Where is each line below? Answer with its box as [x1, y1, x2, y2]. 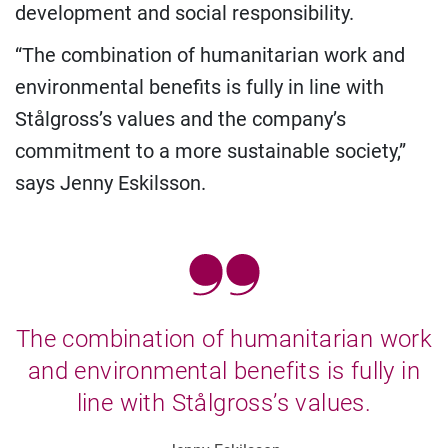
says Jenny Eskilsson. [15, 171, 206, 196]
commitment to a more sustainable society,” [15, 139, 406, 164]
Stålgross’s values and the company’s [15, 107, 346, 132]
